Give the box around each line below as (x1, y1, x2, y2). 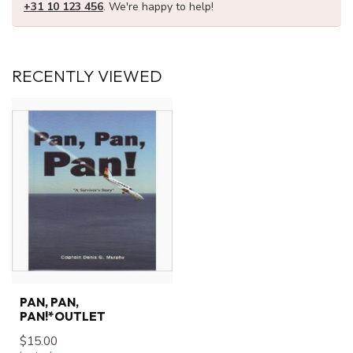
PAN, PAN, (20, 294, 79, 310)
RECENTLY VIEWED (12, 65, 162, 87)
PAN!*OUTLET (20, 308, 106, 324)
